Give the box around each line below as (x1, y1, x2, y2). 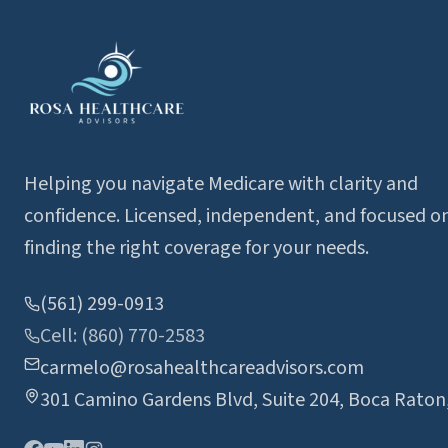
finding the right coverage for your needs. (24, 234, 369, 262)
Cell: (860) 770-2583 (40, 322, 205, 350)
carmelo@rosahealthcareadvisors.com (40, 354, 364, 382)
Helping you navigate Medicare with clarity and (24, 170, 418, 198)
